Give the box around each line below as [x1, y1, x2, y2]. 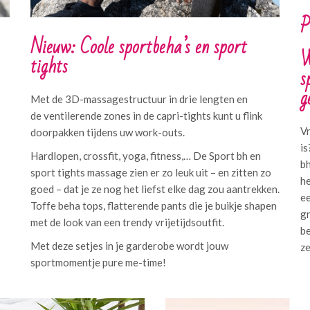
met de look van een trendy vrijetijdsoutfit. [30, 216, 224, 228]
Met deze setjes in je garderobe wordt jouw [30, 239, 228, 252]
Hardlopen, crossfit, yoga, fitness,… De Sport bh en [30, 149, 261, 162]
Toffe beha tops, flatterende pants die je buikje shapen [30, 199, 277, 212]
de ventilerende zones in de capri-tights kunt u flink [30, 109, 262, 122]
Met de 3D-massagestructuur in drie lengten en [30, 93, 248, 105]
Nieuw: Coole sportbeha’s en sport [30, 30, 247, 65]
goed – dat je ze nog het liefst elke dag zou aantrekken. [30, 183, 280, 195]
